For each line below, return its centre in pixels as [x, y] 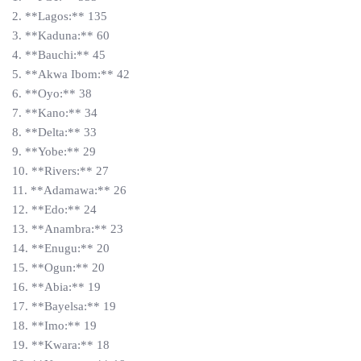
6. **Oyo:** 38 [52, 93]
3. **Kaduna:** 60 [61, 35]
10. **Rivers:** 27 [60, 171]
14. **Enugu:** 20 [61, 248]
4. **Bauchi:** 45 [59, 55]
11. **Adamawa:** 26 [69, 190]
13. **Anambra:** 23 [68, 229]
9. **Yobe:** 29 [54, 151]
